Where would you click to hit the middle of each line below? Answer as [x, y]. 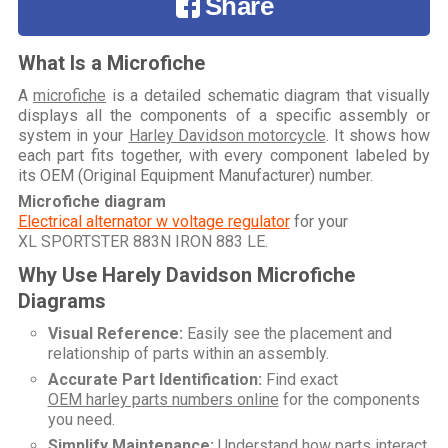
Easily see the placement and [287, 333]
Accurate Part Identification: [154, 379]
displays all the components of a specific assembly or [224, 115]
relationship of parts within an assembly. [188, 353]
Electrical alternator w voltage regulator [153, 221]
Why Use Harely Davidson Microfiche [186, 274]
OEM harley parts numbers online [163, 399]
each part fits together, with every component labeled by [224, 155]
